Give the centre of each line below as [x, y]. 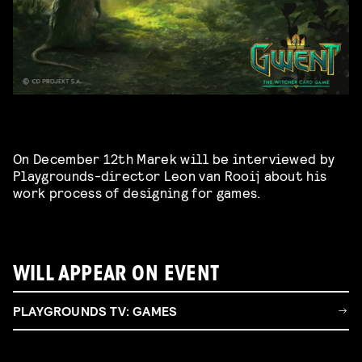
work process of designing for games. [137, 192]
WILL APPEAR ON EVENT [116, 275]
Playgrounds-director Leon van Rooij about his [170, 175]
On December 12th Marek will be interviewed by [174, 158]
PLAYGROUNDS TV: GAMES [95, 311]
